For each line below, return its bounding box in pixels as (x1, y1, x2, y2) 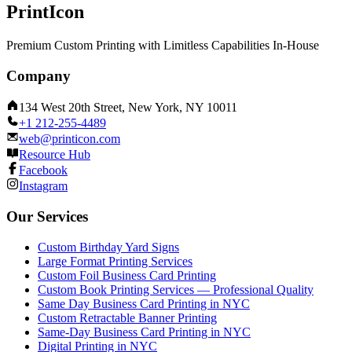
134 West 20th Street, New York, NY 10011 (19, 101, 237, 115)
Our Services (6, 208, 88, 225)
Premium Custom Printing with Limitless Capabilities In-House (6, 38, 319, 52)
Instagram (19, 179, 68, 193)
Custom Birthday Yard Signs (38, 240, 179, 254)
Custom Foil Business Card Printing (38, 268, 216, 282)
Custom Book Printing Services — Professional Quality (38, 282, 313, 296)
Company (6, 67, 71, 84)
